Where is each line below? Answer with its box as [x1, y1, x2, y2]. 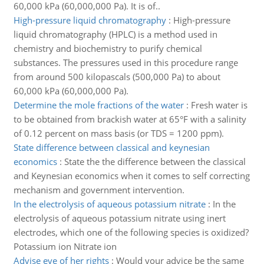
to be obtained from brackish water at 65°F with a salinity [13, 113, 246, 125]
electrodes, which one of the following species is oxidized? [13, 226, 251, 238]
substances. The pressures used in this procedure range [13, 57, 238, 68]
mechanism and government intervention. [13, 184, 184, 196]
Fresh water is [190, 99, 247, 111]
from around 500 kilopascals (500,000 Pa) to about [13, 71, 220, 82]
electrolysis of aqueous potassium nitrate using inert [13, 212, 226, 224]
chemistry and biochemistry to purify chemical [13, 42, 202, 54]
